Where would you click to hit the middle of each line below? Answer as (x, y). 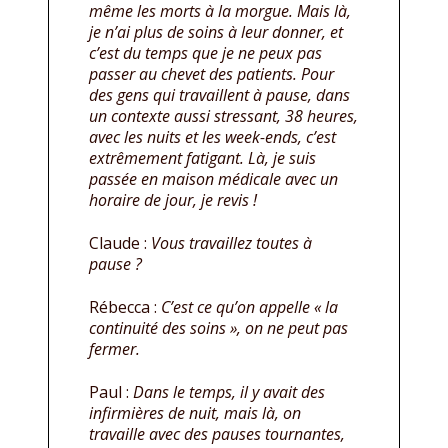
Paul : (111, 391)
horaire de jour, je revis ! (173, 199)
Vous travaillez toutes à (231, 242)
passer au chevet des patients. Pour (211, 73)
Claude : (120, 242)
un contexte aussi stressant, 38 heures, (223, 115)
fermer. (114, 348)
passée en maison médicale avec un (213, 178)
